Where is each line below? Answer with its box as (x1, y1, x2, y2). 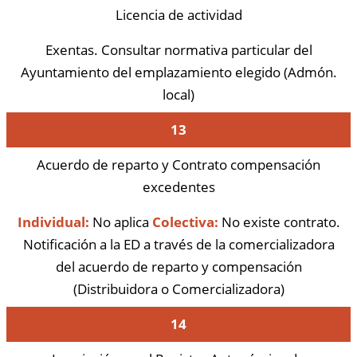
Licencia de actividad (115, 5, 242, 24)
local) (163, 84, 194, 104)
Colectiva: (151, 212, 218, 231)
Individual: (17, 212, 89, 231)
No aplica (88, 212, 152, 231)
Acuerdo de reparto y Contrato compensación (37, 155, 320, 174)
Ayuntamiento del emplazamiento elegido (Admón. (20, 62, 337, 81)
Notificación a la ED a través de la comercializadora (22, 234, 335, 253)
